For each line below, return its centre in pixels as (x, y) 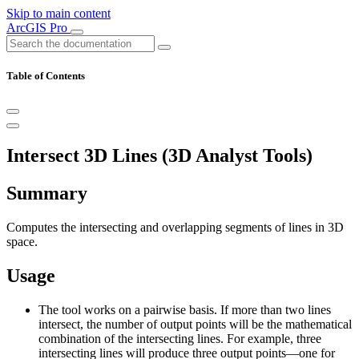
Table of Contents (46, 76)
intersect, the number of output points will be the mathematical (195, 324)
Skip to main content (58, 13)
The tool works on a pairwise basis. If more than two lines (185, 309)
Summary (47, 194)
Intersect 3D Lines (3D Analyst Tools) (159, 156)
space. (22, 242)
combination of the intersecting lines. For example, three (180, 338)
